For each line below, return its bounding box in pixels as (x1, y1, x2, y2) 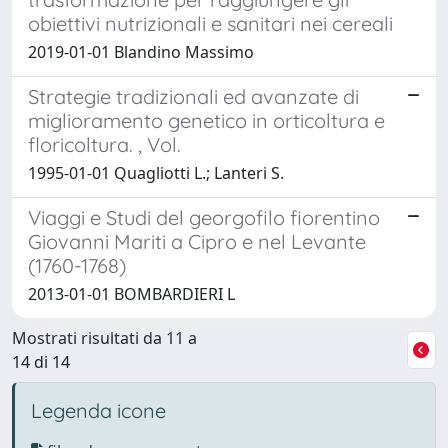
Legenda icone (31, 397, 166, 423)
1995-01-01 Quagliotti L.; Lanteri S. (28, 161, 284, 184)
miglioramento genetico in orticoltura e (28, 107, 385, 133)
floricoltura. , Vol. (28, 131, 181, 157)
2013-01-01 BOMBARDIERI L (28, 282, 235, 305)
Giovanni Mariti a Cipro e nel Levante (28, 228, 366, 254)
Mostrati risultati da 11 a (12, 326, 197, 349)
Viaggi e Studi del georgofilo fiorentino (28, 204, 380, 230)
